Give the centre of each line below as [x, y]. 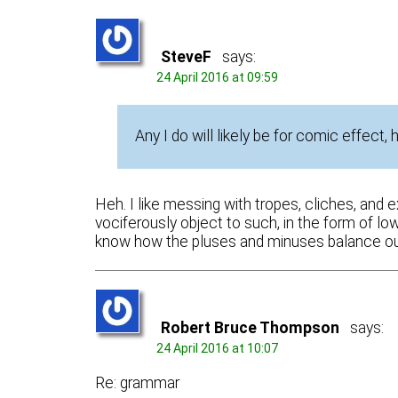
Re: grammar [138, 383]
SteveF [187, 56]
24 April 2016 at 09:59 [218, 77]
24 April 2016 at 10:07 [218, 349]
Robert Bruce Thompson [251, 328]
